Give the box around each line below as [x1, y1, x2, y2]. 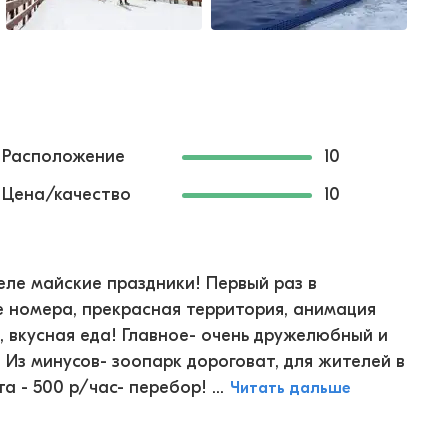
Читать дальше [230, 379, 351, 397]
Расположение [2, 146, 125, 167]
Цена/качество [2, 184, 131, 205]
